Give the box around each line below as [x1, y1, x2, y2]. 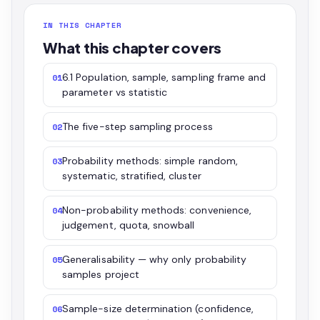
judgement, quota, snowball [62, 219, 195, 231]
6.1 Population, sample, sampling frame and [62, 71, 266, 84]
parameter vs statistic [62, 86, 168, 99]
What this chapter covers [43, 39, 222, 56]
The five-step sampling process [62, 120, 213, 133]
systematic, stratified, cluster [62, 169, 201, 182]
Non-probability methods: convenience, [62, 204, 251, 216]
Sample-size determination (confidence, [62, 302, 254, 315]
